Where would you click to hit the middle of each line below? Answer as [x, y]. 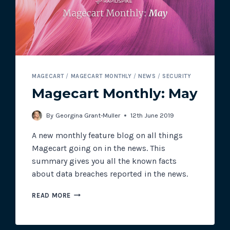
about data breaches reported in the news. [110, 174]
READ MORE [52, 195]
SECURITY [177, 76]
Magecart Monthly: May [115, 93]
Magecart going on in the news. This [99, 148]
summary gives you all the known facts [104, 161]
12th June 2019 [152, 115]
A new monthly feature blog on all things [108, 135]
